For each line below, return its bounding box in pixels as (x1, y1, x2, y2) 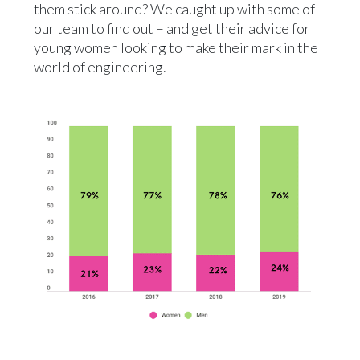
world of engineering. (34, 58, 166, 76)
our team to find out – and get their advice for (34, 19, 310, 38)
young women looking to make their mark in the (34, 39, 318, 57)
